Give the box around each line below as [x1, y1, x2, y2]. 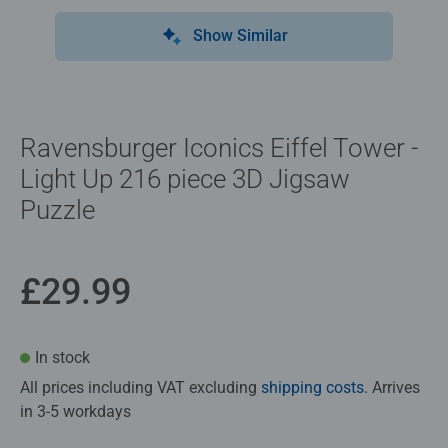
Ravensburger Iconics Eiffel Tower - [20, 132, 418, 163]
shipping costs [261, 377, 364, 397]
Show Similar [192, 25, 288, 45]
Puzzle [20, 194, 95, 225]
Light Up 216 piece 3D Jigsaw [20, 163, 350, 194]
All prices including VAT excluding [20, 377, 261, 397]
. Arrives [364, 377, 420, 397]
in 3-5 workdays [20, 401, 131, 421]
